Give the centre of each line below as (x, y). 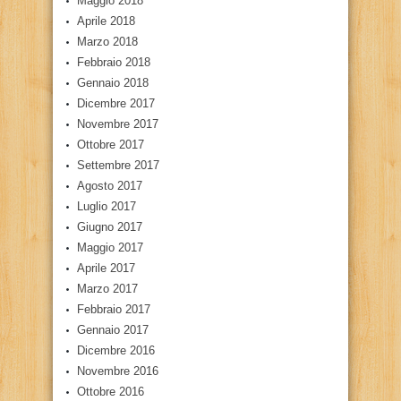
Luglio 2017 (107, 206)
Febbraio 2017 (114, 309)
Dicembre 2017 (116, 103)
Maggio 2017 (110, 247)
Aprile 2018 (106, 21)
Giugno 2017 (110, 226)
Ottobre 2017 (111, 144)
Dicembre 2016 (116, 350)
